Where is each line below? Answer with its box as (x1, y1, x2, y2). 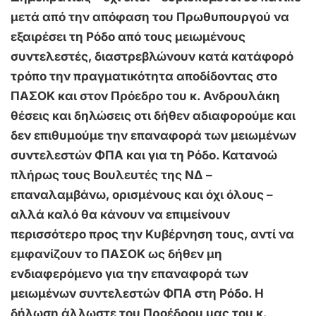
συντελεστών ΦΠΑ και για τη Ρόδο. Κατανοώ (11, 148, 277, 163)
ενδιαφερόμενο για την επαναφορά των (11, 267, 248, 281)
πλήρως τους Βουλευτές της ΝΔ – (11, 168, 212, 183)
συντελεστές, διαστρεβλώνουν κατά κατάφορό (11, 49, 293, 64)
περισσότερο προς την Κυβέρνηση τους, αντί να (11, 227, 294, 242)
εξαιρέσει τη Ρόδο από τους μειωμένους (11, 30, 245, 44)
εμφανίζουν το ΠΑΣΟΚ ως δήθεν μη (11, 247, 222, 262)
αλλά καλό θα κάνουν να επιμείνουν (11, 207, 230, 222)
